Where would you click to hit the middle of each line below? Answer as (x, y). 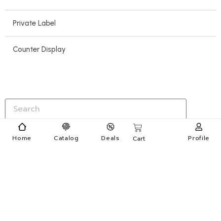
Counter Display (39, 49)
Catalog (66, 138)
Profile (199, 138)
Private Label (34, 23)
